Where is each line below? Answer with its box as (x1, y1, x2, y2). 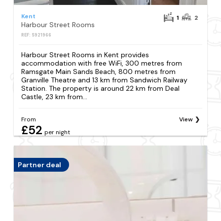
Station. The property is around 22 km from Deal (21, 84, 180, 93)
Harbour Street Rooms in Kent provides (21, 50, 149, 60)
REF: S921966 (21, 32, 52, 38)
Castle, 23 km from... (21, 92, 88, 102)
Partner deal (18, 160, 62, 170)
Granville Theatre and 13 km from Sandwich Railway (21, 75, 188, 85)
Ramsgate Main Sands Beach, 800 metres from (21, 67, 176, 76)
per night (44, 128, 71, 136)
